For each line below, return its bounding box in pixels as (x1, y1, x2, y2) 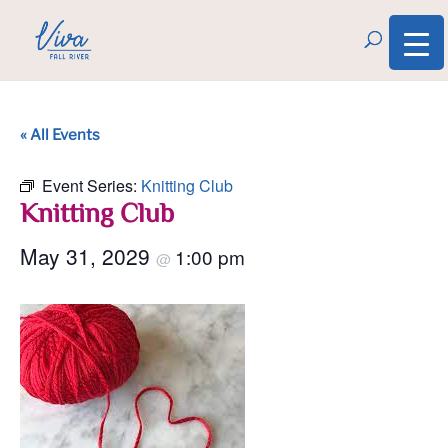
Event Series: (42, 174, 141, 197)
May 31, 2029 (20, 241, 156, 271)
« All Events (20, 126, 100, 144)
